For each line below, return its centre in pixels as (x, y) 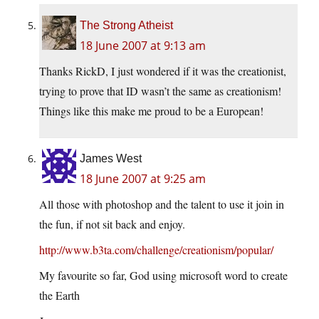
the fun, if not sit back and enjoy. (112, 224)
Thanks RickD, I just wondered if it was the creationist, (163, 71)
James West (111, 159)
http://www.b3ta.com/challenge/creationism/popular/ (156, 250)
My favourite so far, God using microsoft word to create (163, 276)
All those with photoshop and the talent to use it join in (162, 204)
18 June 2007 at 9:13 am (143, 46)
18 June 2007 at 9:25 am (143, 179)
